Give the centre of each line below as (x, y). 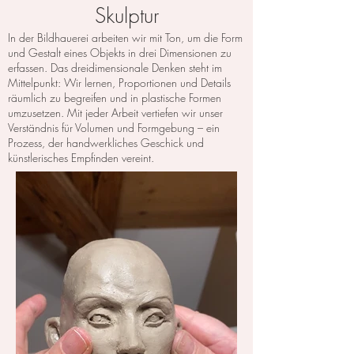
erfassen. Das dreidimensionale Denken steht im (115, 68)
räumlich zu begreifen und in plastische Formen (115, 98)
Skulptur (126, 16)
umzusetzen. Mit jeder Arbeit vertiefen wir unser (115, 113)
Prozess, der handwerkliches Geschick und (106, 143)
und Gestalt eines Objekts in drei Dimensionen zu (120, 53)
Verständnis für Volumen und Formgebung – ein (114, 128)
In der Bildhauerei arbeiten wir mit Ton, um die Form (125, 38)
